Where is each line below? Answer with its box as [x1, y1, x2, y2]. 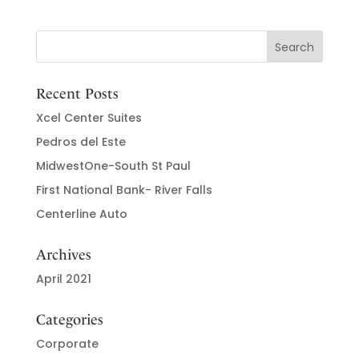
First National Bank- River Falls [35, 182, 212, 198]
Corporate [35, 336, 99, 352]
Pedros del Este [35, 134, 126, 150]
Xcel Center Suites [35, 110, 142, 126]
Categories [35, 311, 103, 329]
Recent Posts [35, 85, 119, 103]
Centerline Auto [35, 206, 127, 222]
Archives [35, 246, 91, 264]
